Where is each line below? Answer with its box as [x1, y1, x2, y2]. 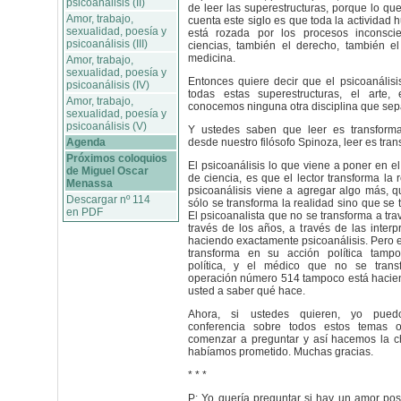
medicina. [188, 52, 235, 64]
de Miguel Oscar [66, 165, 149, 177]
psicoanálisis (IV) [66, 79, 149, 91]
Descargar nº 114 [66, 193, 150, 206]
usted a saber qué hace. [188, 285, 305, 297]
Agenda [66, 136, 106, 149]
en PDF [66, 206, 103, 218]
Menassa [66, 177, 113, 190]
